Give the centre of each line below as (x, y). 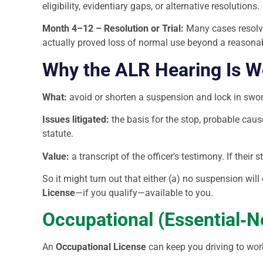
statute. (58, 134)
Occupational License (101, 247)
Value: (56, 156)
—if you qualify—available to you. (144, 193)
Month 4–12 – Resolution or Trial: (113, 29)
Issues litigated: (76, 120)
